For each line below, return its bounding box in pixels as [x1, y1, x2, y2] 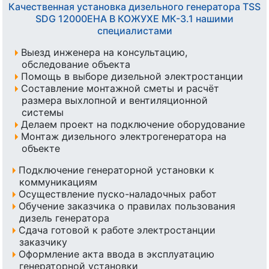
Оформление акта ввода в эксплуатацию [18, 248, 214, 261]
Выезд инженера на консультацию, [20, 46, 187, 59]
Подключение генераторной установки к [18, 164, 214, 177]
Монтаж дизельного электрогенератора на [20, 130, 226, 143]
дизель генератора [19, 212, 109, 225]
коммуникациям [19, 176, 97, 189]
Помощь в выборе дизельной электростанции [20, 70, 243, 83]
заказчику [19, 236, 67, 249]
